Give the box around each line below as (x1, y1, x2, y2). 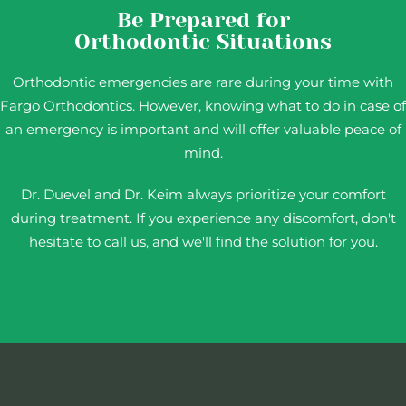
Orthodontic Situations (74, 29, 332, 54)
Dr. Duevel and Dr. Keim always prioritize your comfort (20, 186, 386, 203)
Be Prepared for (116, 7, 290, 33)
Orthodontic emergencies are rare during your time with (13, 73, 393, 91)
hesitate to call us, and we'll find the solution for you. (28, 233, 378, 250)
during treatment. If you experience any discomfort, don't (10, 209, 396, 227)
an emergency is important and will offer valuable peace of (5, 121, 401, 138)
